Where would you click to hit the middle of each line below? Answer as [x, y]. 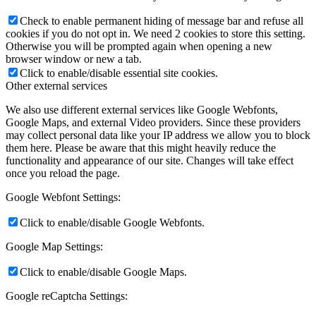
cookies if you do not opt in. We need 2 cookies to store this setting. [156, 34]
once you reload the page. [63, 174]
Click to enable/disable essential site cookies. [119, 73]
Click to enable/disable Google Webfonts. [112, 223]
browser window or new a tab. [74, 59]
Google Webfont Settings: [63, 197]
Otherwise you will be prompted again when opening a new [139, 47]
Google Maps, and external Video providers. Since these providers [153, 123]
